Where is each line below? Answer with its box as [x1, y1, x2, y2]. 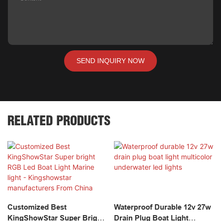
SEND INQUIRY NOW [76, 57, 145, 65]
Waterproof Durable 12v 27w [113, 202, 211, 212]
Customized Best [7, 202, 67, 212]
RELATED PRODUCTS [7, 112, 110, 129]
